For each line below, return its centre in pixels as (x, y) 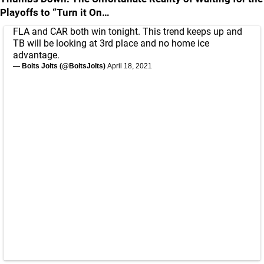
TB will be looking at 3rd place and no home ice (111, 43)
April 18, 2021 (130, 66)
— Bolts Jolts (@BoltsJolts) (60, 66)
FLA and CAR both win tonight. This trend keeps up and (128, 32)
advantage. (36, 55)
